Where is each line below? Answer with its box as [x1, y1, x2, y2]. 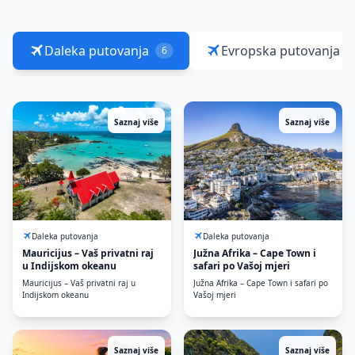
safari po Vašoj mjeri [193, 259, 290, 273]
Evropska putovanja [221, 42, 340, 59]
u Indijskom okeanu [22, 259, 116, 273]
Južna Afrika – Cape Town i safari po [193, 277, 328, 288]
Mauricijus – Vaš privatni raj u [22, 277, 136, 288]
